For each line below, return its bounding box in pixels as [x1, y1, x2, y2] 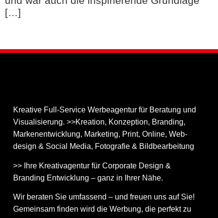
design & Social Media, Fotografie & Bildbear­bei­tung [13, 142, 194, 151]
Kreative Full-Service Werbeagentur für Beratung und [13, 106, 196, 114]
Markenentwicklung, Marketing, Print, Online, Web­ [13, 130, 187, 139]
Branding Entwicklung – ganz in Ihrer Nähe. [13, 173, 163, 182]
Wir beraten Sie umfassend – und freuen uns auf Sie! [13, 192, 195, 201]
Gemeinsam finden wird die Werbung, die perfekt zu [13, 204, 191, 213]
